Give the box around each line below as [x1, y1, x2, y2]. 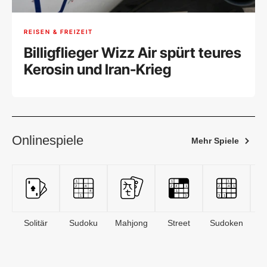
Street [167, 218, 190, 228]
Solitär [24, 218, 48, 228]
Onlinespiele [12, 133, 83, 148]
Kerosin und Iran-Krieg [24, 61, 171, 79]
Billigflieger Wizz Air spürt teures [24, 44, 241, 62]
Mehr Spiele [191, 136, 239, 146]
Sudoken [210, 218, 243, 228]
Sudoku [69, 218, 98, 228]
